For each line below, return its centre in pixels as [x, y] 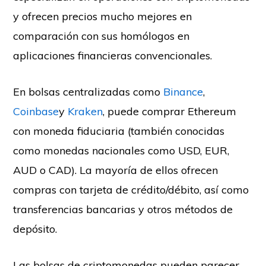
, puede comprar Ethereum [170, 111]
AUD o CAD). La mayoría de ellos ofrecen [116, 170]
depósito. [35, 229]
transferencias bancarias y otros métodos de [123, 209]
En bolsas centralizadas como [88, 91]
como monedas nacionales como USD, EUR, [121, 150]
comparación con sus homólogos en [102, 36]
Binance [183, 91]
